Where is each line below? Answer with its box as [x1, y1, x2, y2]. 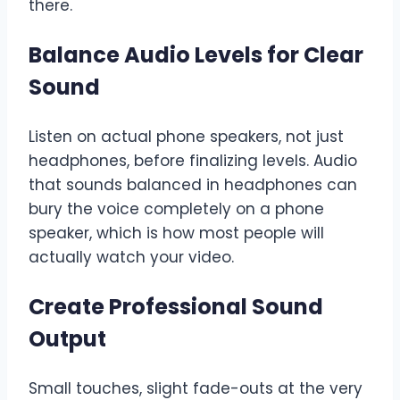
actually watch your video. [29, 246, 234, 269]
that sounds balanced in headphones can [29, 174, 357, 196]
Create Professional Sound [29, 292, 323, 322]
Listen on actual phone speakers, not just [29, 126, 344, 148]
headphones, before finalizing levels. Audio [29, 150, 357, 172]
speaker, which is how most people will [29, 222, 324, 245]
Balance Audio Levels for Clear [29, 40, 363, 71]
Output [29, 324, 106, 354]
